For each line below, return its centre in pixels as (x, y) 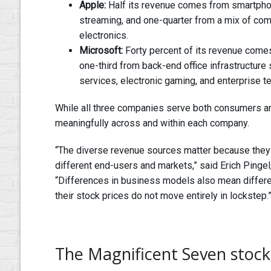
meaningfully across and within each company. (153, 123)
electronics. (103, 36)
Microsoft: (102, 51)
